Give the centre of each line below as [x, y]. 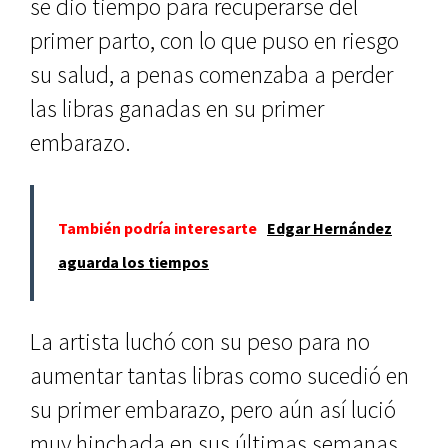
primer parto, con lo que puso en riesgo [214, 40]
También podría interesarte [157, 227]
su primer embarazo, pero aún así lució [213, 409]
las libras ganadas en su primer [177, 108]
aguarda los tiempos [133, 261]
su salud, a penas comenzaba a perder [211, 74]
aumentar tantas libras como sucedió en [219, 375]
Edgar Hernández [329, 227]
